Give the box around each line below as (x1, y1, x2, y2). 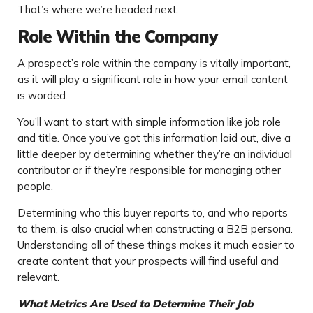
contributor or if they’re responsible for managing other (17, 163, 281, 177)
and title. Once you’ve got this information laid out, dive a (17, 131, 291, 145)
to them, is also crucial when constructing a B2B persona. (17, 222, 293, 236)
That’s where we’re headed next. (17, 3, 179, 17)
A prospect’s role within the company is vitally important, (17, 57, 291, 71)
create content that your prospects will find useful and (17, 254, 279, 268)
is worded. (17, 89, 68, 103)
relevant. (17, 270, 59, 284)
